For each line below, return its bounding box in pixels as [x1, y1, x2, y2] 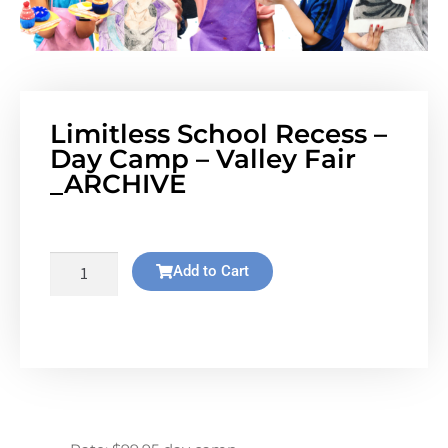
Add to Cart [172, 261, 249, 280]
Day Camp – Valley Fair [50, 142, 356, 174]
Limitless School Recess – [50, 117, 387, 149]
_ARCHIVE [50, 167, 186, 199]
